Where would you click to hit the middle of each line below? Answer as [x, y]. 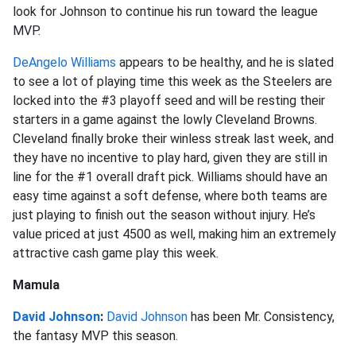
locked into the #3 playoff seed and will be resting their [169, 100]
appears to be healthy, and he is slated [225, 62]
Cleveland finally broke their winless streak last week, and [173, 138]
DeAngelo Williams [64, 62]
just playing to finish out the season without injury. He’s [164, 215]
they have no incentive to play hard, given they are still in [170, 157]
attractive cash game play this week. [117, 253]
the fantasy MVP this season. [95, 335]
